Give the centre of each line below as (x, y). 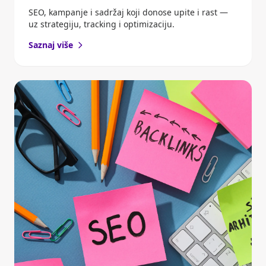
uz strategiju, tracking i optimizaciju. (102, 24)
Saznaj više (51, 45)
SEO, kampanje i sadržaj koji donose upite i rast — (128, 12)
